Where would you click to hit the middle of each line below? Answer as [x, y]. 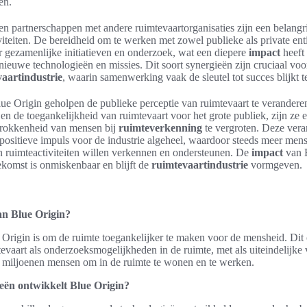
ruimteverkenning [160, 128]
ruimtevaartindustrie [200, 165]
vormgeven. [275, 165]
